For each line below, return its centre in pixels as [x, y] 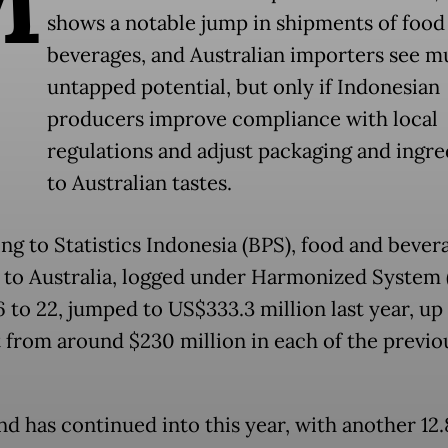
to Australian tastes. [139, 183]
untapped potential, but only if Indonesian [243, 87]
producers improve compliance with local [242, 119]
